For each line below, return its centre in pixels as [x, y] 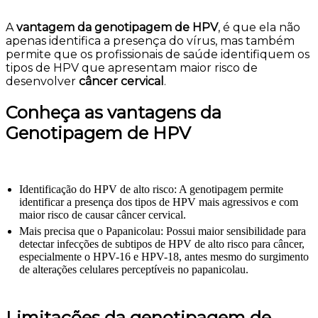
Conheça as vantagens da [114, 113]
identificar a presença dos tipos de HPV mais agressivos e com [159, 202]
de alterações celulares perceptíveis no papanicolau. [137, 269]
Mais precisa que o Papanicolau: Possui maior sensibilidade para [163, 231]
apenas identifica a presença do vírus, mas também [150, 41]
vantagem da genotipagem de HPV [117, 28]
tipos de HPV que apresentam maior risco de [132, 68]
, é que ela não [259, 28]
